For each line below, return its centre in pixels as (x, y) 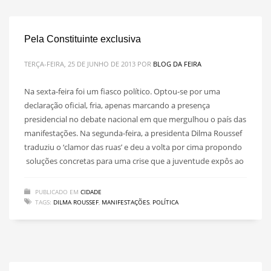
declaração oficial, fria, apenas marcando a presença (117, 105)
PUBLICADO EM (57, 191)
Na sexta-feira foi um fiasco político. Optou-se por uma (122, 91)
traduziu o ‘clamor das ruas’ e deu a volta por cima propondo (133, 147)
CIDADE (91, 191)
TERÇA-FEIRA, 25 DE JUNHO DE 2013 (80, 64)
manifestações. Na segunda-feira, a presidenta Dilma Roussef (133, 133)
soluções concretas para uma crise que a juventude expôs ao (134, 161)
